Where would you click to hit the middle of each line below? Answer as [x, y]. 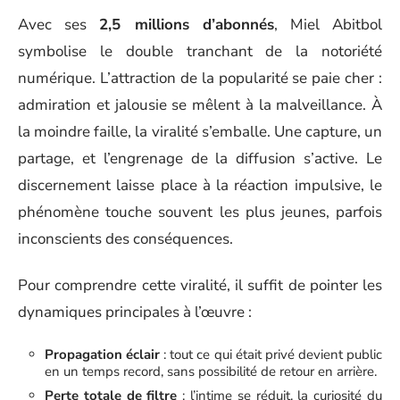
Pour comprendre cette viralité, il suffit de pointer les [200, 285]
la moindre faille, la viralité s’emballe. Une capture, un [200, 131]
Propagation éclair [103, 354]
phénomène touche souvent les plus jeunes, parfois [200, 212]
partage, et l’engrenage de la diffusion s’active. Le [200, 158]
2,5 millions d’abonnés [187, 24]
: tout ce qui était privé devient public [271, 354]
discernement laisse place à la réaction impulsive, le [200, 185]
